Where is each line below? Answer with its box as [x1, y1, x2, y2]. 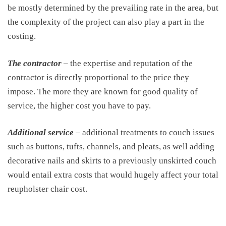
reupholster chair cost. [8, 184, 87, 194]
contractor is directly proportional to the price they [8, 72, 189, 82]
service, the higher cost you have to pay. [8, 100, 151, 110]
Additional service [8, 128, 74, 137]
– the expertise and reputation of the [64, 58, 193, 68]
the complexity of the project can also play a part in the [8, 17, 204, 27]
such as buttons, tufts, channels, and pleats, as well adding [8, 142, 214, 151]
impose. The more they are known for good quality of [8, 86, 198, 96]
